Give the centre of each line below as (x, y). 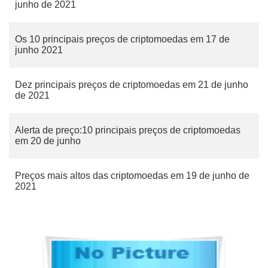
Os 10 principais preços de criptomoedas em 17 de (122, 39)
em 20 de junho (48, 141)
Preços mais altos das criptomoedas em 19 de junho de (132, 176)
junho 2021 (39, 50)
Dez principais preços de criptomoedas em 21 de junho (132, 85)
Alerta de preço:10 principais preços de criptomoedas (128, 130)
